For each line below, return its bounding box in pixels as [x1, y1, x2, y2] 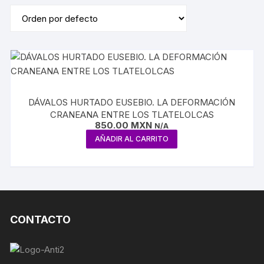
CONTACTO [10, 213, 71, 226]
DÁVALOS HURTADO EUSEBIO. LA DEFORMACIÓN [28, 97, 236, 108]
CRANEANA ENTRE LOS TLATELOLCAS [49, 109, 214, 120]
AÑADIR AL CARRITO [95, 134, 169, 143]
